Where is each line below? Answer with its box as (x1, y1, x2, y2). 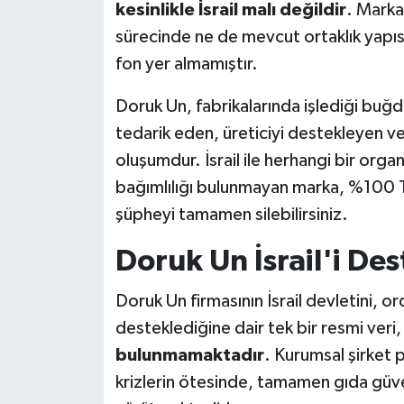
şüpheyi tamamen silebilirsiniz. (115, 206, 348, 225)
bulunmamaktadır (115, 345, 264, 364)
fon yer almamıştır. (115, 55, 258, 74)
